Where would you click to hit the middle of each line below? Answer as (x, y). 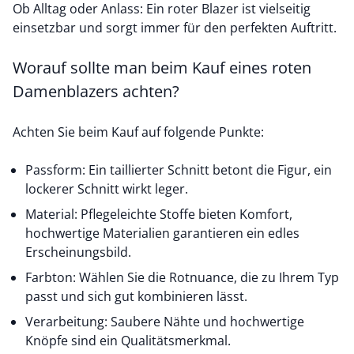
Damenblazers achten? (96, 91)
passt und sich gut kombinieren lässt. (136, 296)
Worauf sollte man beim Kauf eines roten (162, 68)
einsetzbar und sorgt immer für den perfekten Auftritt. (176, 28)
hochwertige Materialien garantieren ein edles (162, 233)
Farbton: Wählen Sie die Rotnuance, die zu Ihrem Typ (182, 277)
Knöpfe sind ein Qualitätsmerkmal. (128, 341)
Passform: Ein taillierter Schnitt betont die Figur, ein (179, 170)
